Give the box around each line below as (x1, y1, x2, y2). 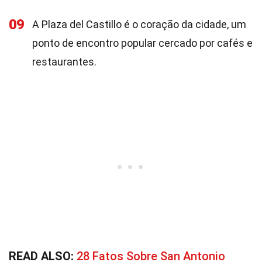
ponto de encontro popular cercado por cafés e (32, 37, 253, 49)
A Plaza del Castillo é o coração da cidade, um (32, 18, 246, 30)
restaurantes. (32, 56, 96, 68)
